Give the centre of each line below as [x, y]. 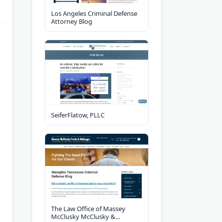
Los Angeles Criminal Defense [94, 13]
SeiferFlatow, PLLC [78, 115]
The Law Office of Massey [88, 208]
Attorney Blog [72, 21]
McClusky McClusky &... [85, 216]
